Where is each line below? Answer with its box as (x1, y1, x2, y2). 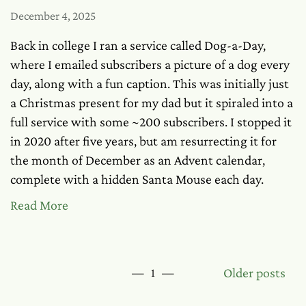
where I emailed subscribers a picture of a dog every (10, 57, 290, 72)
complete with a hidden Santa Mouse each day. (10, 171, 264, 186)
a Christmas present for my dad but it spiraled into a (10, 95, 293, 110)
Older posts (223, 265, 286, 280)
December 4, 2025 (10, 9, 96, 23)
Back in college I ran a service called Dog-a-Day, (10, 38, 266, 53)
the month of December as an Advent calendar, (10, 152, 265, 167)
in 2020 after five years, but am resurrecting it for (10, 133, 277, 148)
